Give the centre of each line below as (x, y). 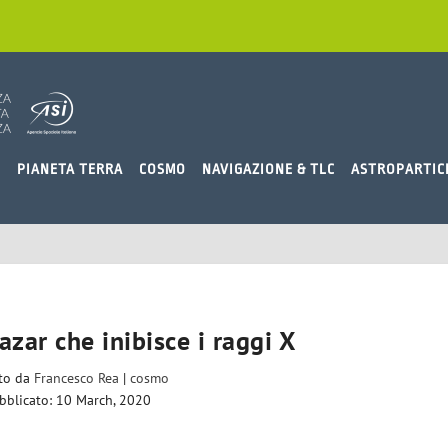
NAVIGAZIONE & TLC (268, 169)
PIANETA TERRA (70, 169)
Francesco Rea (77, 378)
